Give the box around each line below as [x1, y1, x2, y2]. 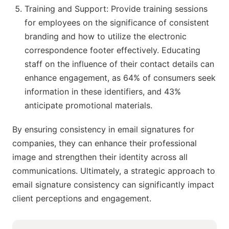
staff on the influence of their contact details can [25, 59, 214, 70]
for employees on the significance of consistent [25, 17, 209, 28]
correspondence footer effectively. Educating [25, 45, 200, 56]
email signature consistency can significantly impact [12, 179, 214, 190]
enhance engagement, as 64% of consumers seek [25, 73, 216, 83]
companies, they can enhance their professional [12, 138, 197, 149]
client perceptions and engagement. [12, 193, 151, 204]
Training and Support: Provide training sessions [25, 4, 208, 14]
